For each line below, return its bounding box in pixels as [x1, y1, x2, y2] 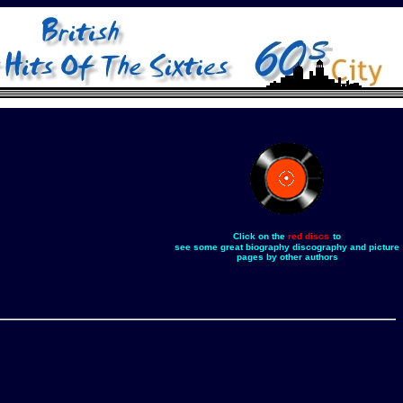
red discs [288, 231, 329, 241]
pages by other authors [236, 252, 338, 262]
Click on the [233, 231, 285, 241]
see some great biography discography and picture [175, 242, 399, 252]
